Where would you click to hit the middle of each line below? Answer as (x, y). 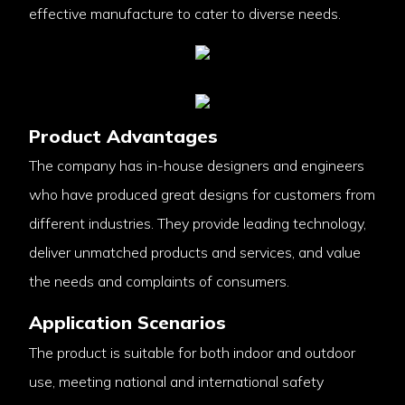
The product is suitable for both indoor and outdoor (192, 352)
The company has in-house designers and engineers (196, 166)
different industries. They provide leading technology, (197, 224)
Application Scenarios (127, 323)
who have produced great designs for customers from (202, 195)
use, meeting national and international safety (176, 381)
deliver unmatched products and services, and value (194, 253)
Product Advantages (123, 136)
